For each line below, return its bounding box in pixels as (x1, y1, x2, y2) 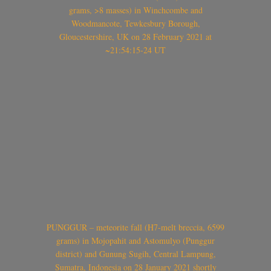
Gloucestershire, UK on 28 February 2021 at (59, 31, 212, 43)
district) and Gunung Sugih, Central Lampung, (55, 247, 216, 260)
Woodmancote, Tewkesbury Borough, (71, 18, 200, 30)
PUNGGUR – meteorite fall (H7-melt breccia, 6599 (47, 221, 224, 233)
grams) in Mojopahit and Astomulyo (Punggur (56, 234, 215, 246)
